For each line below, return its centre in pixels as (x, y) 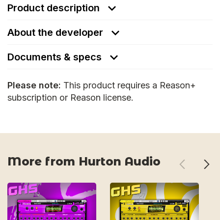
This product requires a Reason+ (128, 85)
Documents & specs (56, 57)
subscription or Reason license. (70, 97)
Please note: (34, 85)
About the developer (55, 32)
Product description (55, 8)
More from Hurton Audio (84, 162)
